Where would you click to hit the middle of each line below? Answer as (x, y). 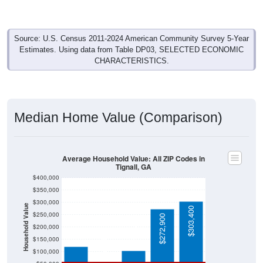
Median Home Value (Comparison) (118, 118)
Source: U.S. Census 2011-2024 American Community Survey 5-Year (131, 39)
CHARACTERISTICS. (131, 61)
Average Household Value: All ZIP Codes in (134, 159)
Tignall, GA (134, 167)
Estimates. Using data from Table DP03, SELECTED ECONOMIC (131, 50)
